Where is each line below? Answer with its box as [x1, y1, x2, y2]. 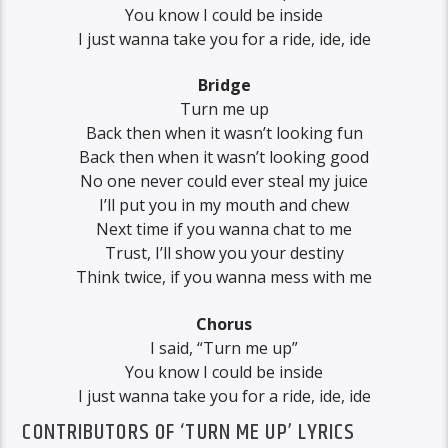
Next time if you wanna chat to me [96, 218, 352, 241]
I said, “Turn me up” [150, 336, 298, 359]
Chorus [196, 312, 252, 335]
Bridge [197, 74, 251, 97]
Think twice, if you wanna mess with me [76, 266, 372, 289]
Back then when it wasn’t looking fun [85, 122, 363, 145]
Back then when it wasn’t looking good [79, 146, 369, 169]
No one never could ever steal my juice [80, 170, 368, 193]
